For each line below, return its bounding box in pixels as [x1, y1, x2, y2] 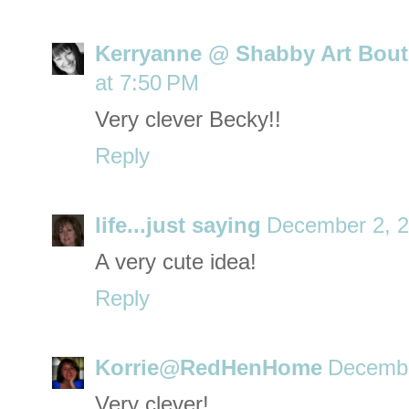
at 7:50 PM [95, 71, 199, 96]
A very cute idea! [95, 250, 257, 275]
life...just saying [95, 214, 261, 238]
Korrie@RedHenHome [95, 356, 322, 381]
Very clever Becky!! [95, 108, 281, 132]
